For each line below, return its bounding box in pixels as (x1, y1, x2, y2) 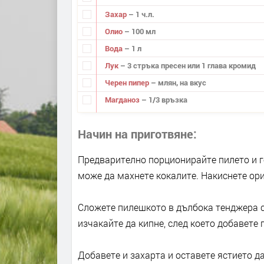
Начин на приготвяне (78, 126, 193, 141)
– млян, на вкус (150, 77, 206, 88)
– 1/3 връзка (141, 94, 187, 105)
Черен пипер (104, 77, 151, 88)
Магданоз (104, 94, 141, 105)
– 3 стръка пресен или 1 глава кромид (120, 60, 256, 71)
